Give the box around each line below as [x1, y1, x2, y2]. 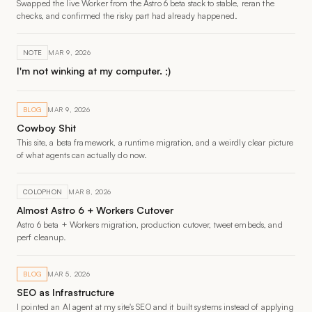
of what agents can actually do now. [17, 150, 148, 160]
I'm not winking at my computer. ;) [17, 65, 171, 77]
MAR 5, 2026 [47, 270, 91, 278]
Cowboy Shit [17, 122, 76, 134]
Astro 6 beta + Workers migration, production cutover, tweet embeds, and [17, 219, 283, 230]
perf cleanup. [17, 232, 67, 242]
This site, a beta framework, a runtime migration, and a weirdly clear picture [17, 137, 294, 148]
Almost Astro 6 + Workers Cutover [17, 204, 173, 216]
